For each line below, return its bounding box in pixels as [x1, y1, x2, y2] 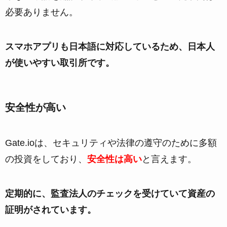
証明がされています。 [5, 204, 96, 215]
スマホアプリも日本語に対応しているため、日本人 [5, 42, 215, 52]
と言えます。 [142, 154, 197, 164]
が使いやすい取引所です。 [5, 58, 115, 68]
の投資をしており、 [5, 154, 87, 164]
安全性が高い [5, 102, 66, 113]
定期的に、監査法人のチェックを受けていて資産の [5, 188, 215, 199]
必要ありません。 [5, 7, 78, 18]
